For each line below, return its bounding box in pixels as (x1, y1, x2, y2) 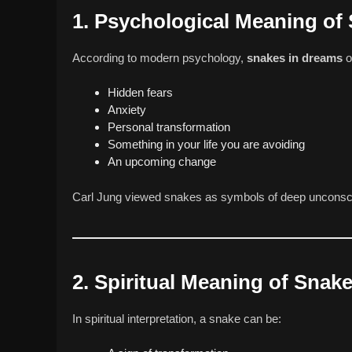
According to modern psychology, (72, 50, 247, 64)
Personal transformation (108, 120, 230, 134)
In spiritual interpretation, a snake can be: (72, 311, 281, 325)
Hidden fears (108, 86, 173, 100)
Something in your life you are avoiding (108, 137, 305, 152)
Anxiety (108, 103, 146, 117)
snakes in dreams (247, 50, 343, 64)
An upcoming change (108, 155, 216, 169)
